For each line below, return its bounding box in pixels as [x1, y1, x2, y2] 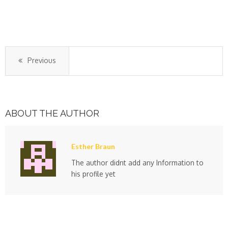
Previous [27, 55, 56, 65]
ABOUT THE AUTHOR [5, 107, 99, 119]
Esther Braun [71, 141, 115, 151]
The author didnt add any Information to [71, 158, 204, 167]
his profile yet [71, 169, 116, 178]
